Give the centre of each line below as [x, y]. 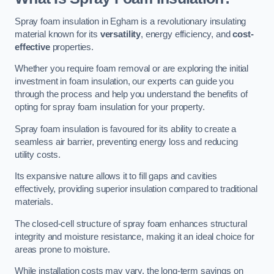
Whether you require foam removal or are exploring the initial [132, 69]
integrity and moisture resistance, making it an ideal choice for [135, 236]
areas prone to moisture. [62, 249]
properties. [72, 47]
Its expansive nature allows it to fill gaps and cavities [116, 176]
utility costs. [38, 154]
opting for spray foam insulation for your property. [110, 107]
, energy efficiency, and [187, 34]
